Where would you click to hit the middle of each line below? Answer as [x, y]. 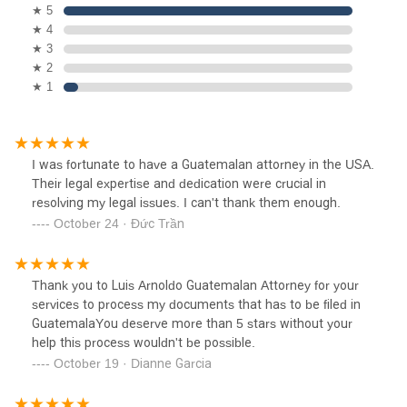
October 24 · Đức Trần [119, 223]
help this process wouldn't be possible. [144, 342]
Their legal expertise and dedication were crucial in [179, 183]
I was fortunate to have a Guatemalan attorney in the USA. [203, 164]
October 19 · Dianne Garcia [133, 363]
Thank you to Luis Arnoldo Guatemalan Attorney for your [195, 285]
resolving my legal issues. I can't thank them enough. [186, 202]
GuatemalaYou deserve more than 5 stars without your [192, 323]
